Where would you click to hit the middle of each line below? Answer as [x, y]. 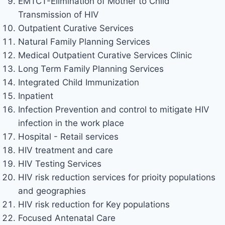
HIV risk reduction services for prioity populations [117, 178]
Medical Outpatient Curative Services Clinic [105, 55]
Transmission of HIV [58, 15]
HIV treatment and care [65, 150]
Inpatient [35, 96]
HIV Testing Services [60, 164]
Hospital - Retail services [68, 137]
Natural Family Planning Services [84, 42]
